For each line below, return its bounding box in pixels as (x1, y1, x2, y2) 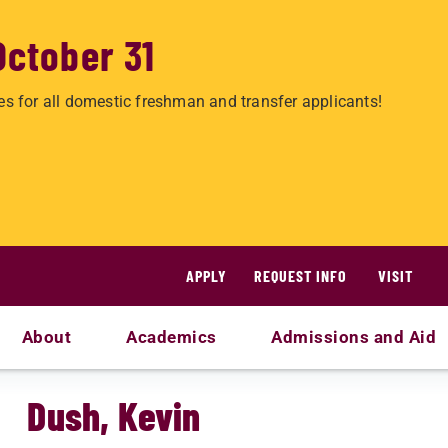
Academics (126, 327, 217, 347)
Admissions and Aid (271, 327, 437, 347)
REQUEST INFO (254, 266, 347, 285)
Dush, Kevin (27, 391, 201, 439)
